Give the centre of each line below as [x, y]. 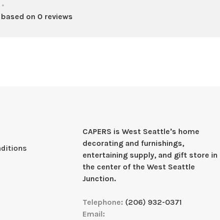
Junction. [99, 179]
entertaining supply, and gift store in [150, 155]
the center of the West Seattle [139, 167]
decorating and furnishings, [134, 143]
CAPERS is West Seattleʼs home [141, 131]
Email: [94, 214]
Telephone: [104, 202]
